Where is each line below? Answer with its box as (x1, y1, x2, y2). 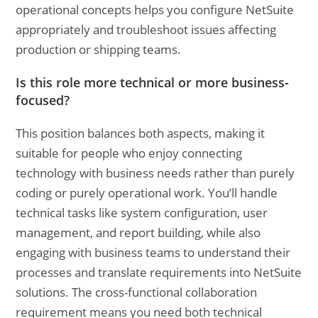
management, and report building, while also (16, 224, 261, 241)
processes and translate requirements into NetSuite (16, 264, 302, 280)
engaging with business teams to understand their (16, 244, 291, 261)
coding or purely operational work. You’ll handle (16, 185, 278, 201)
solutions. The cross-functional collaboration (16, 284, 258, 300)
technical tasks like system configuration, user (16, 204, 268, 221)
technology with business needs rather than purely (16, 165, 295, 181)
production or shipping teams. (16, 41, 182, 57)
